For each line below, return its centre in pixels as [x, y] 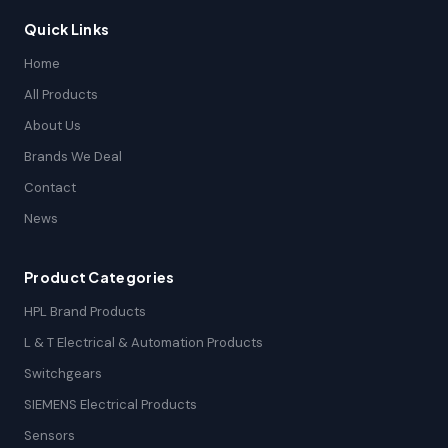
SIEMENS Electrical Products [110, 404]
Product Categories [99, 277]
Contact [50, 187]
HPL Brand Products [85, 311]
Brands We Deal [73, 156]
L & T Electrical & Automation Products [143, 342]
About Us [52, 125]
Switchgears [63, 373]
